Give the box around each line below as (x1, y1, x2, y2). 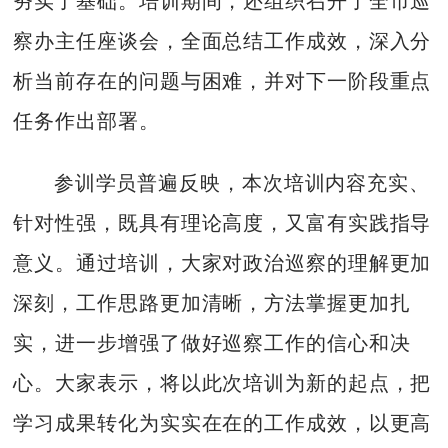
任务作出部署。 (13, 109, 160, 132)
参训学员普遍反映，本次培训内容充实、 (53, 172, 430, 195)
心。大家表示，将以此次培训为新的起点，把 (13, 372, 432, 395)
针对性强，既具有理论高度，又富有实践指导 (13, 212, 432, 235)
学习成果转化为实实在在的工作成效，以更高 (13, 412, 432, 435)
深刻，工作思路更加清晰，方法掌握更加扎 (13, 292, 411, 315)
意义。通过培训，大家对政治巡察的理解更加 (13, 252, 432, 275)
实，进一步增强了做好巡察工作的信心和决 (13, 332, 411, 355)
